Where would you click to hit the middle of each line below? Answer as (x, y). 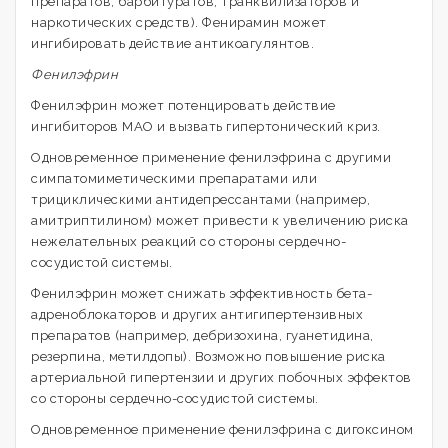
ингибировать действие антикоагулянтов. (172, 43)
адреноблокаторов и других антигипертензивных (197, 314)
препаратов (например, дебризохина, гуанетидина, (202, 335)
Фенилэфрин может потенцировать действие (183, 105)
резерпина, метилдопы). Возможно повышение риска (208, 356)
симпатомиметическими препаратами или (174, 178)
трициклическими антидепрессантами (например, (200, 199)
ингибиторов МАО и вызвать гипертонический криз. (206, 126)
